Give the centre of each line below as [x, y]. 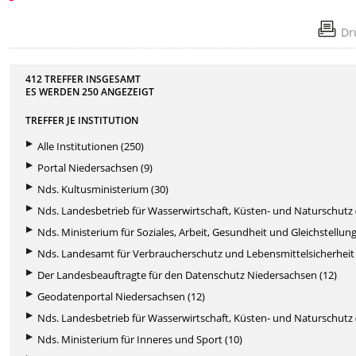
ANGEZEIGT [127, 91]
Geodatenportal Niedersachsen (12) [122, 296]
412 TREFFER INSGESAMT [83, 78]
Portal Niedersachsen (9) [95, 167]
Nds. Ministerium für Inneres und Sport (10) [140, 339]
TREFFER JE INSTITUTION [82, 120]
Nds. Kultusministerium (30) [103, 189]
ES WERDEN [54, 91]
